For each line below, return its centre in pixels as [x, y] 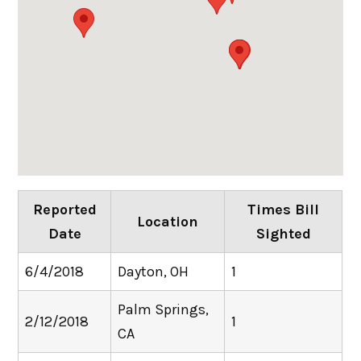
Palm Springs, [164, 309]
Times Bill [284, 210]
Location [168, 222]
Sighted [283, 234]
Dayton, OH [154, 272]
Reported [64, 210]
